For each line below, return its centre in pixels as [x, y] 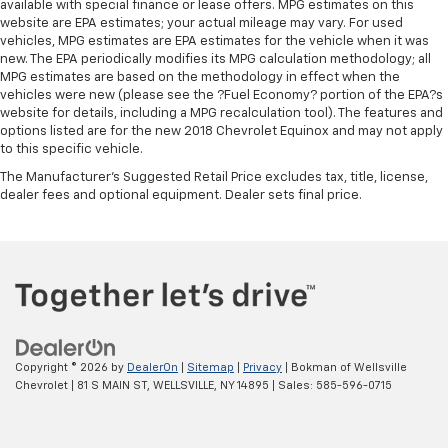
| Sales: [292, 386]
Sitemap [210, 368]
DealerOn [152, 368]
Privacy [262, 368]
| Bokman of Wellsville [344, 368]
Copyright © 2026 [63, 368]
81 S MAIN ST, [112, 386]
